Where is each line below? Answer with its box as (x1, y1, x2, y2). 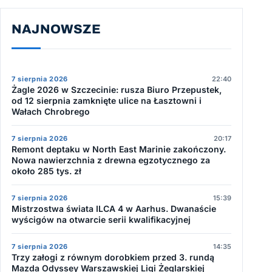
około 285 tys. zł (12, 165, 81, 176)
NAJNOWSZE (12, 22, 101, 36)
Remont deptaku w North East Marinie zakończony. (12, 143, 226, 154)
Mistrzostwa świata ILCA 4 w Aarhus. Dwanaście (12, 203, 216, 214)
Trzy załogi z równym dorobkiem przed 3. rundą (12, 251, 214, 262)
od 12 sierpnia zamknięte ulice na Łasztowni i (12, 95, 202, 106)
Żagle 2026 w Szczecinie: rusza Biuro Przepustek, (12, 84, 222, 95)
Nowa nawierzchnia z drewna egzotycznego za (12, 154, 210, 165)
